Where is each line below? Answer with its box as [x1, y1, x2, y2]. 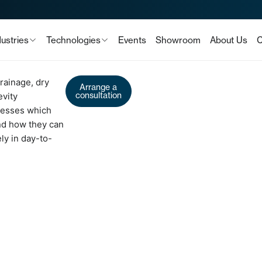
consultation [75, 90, 122, 101]
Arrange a [80, 82, 118, 92]
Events [118, 34, 146, 46]
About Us [209, 34, 247, 46]
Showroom [155, 34, 201, 46]
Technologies [46, 34, 101, 46]
